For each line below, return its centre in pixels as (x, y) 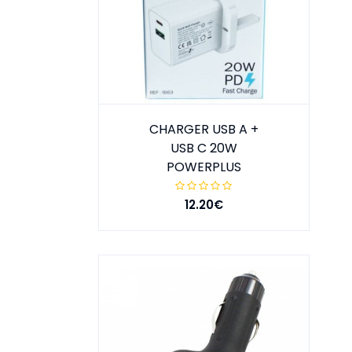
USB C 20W (203, 148)
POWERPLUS (203, 167)
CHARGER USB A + (203, 130)
